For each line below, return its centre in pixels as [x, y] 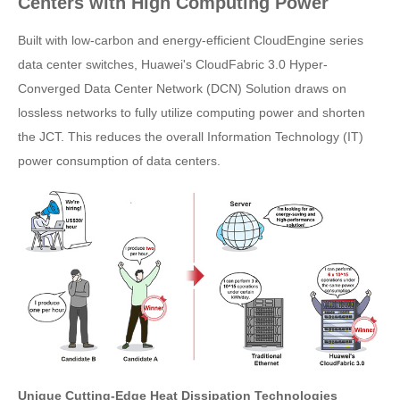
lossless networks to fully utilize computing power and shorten [192, 113]
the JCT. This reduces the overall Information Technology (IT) [191, 137]
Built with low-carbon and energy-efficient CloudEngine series [191, 41]
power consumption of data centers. [119, 161]
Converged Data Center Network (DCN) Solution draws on [182, 89]
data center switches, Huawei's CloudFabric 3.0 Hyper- [173, 65]
